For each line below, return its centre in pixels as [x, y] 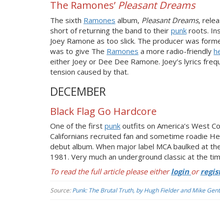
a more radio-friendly [176, 51]
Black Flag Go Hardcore [103, 111]
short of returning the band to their [110, 30]
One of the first [77, 126]
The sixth [67, 20]
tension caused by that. [89, 71]
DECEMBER [78, 91]
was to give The [78, 51]
